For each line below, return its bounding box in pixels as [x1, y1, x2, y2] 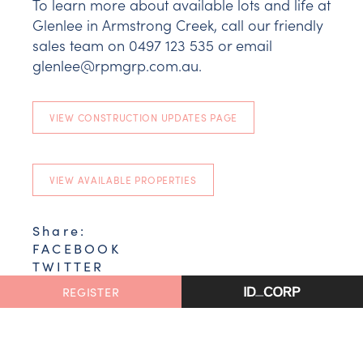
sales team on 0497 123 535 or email [32, 35, 272, 56]
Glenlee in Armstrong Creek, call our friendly [32, 15, 323, 36]
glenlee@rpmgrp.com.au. [32, 55, 202, 76]
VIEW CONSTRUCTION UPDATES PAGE [49, 111, 237, 125]
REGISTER [62, 284, 120, 301]
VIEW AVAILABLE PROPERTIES [49, 173, 197, 187]
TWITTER [32, 258, 105, 275]
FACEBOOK [32, 240, 121, 258]
